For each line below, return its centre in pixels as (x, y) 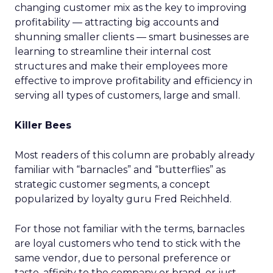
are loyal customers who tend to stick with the (128, 243)
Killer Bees (43, 125)
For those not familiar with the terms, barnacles (129, 229)
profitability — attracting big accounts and (117, 22)
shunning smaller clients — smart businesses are (132, 37)
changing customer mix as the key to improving (131, 8)
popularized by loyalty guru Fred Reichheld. (123, 199)
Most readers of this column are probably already (135, 155)
